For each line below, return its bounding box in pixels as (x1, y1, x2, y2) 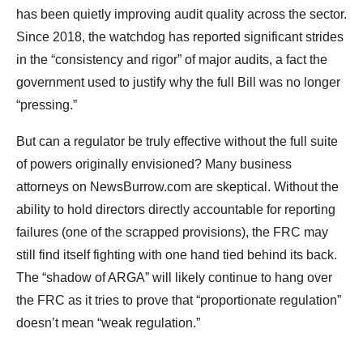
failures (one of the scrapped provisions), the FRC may (16, 225, 328, 240)
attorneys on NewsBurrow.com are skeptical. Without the (16, 180, 339, 194)
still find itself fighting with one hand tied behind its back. (16, 248, 337, 263)
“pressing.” (16, 98, 77, 113)
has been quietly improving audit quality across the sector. (16, 7, 347, 22)
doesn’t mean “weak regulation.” (16, 316, 200, 331)
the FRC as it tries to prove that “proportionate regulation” (16, 293, 341, 308)
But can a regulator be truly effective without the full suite (16, 135, 338, 149)
